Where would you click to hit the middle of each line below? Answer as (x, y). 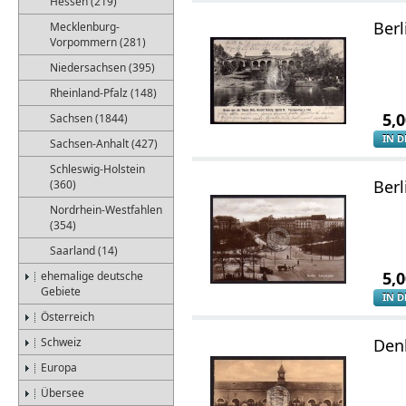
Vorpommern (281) (98, 42)
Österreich (68, 317)
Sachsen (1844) (89, 118)
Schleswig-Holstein (97, 169)
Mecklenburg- (85, 27)
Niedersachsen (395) (102, 68)
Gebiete (61, 291)
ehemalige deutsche (92, 276)
